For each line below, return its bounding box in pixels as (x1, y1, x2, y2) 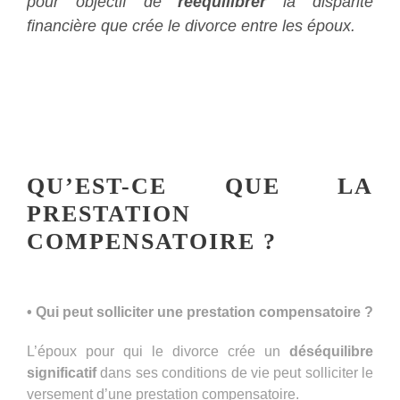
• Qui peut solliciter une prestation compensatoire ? (27, 304, 373, 320)
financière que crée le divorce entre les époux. (27, 16, 355, 35)
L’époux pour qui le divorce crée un (27, 343, 289, 359)
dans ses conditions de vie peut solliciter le (96, 364, 373, 380)
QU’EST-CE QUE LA (27, 172, 373, 199)
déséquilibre (289, 343, 373, 359)
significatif (27, 364, 96, 380)
